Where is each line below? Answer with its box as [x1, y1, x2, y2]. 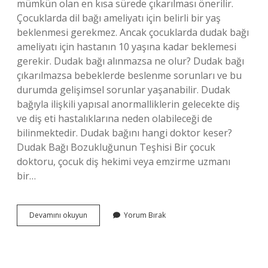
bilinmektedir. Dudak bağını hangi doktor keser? [17, 126, 232, 139]
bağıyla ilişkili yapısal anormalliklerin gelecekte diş [17, 98, 240, 111]
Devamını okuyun [29, 210, 87, 220]
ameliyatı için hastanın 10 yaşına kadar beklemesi [17, 40, 236, 53]
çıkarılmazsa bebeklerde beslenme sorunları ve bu [17, 69, 242, 82]
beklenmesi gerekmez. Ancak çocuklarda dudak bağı [17, 26, 249, 39]
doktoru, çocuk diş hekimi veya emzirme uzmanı [17, 155, 230, 168]
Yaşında [87, 242, 114, 252]
